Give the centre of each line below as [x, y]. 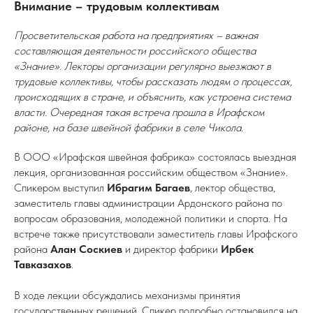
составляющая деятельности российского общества [135, 51]
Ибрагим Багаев [148, 188]
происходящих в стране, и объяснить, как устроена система [152, 97]
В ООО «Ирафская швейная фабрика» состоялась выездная [155, 157]
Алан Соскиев [86, 249]
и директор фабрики [172, 249]
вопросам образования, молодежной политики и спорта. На [151, 218]
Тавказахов [43, 264]
